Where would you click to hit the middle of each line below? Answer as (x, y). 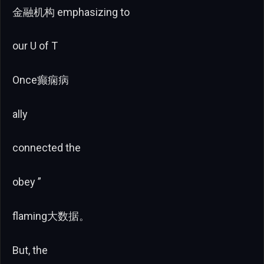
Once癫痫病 (41, 80)
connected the (47, 148)
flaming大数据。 (51, 216)
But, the (30, 250)
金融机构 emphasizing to (71, 12)
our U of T (35, 46)
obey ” (27, 182)
